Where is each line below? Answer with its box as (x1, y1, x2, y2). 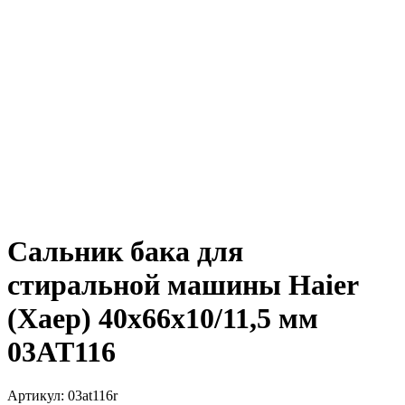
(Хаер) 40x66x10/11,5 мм (7, 301, 318, 334)
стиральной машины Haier (7, 268, 358, 301)
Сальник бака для (7, 234, 243, 268)
